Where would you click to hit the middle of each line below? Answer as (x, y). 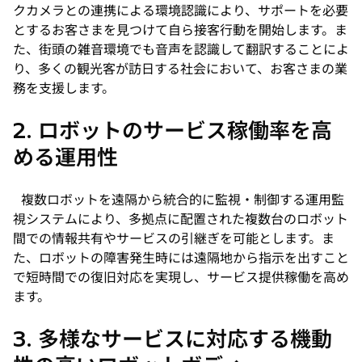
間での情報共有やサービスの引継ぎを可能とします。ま (174, 239)
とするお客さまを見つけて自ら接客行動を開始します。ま (180, 30)
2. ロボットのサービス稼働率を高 (173, 131)
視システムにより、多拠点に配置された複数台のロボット (181, 219)
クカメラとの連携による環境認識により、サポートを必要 (181, 11)
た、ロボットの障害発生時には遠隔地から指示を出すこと (181, 258)
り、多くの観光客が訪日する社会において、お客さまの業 (180, 69)
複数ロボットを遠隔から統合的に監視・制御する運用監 (179, 200)
